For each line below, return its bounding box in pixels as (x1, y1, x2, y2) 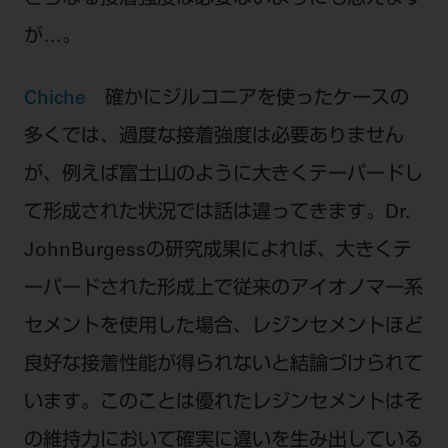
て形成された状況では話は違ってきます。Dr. (23, 204, 410, 224)
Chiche (23, 90, 105, 110)
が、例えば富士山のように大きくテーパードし (23, 166, 423, 186)
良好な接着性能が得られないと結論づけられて (23, 356, 423, 376)
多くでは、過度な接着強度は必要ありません (23, 128, 404, 148)
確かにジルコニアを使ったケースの (104, 90, 409, 110)
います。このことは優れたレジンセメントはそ (23, 394, 423, 414)
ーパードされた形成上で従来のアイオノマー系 (23, 280, 423, 300)
